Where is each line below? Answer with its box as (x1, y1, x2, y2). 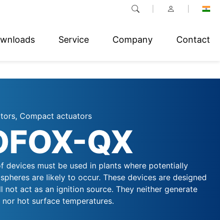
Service (58, 34, 89, 45)
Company (112, 34, 153, 45)
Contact (176, 34, 210, 45)
